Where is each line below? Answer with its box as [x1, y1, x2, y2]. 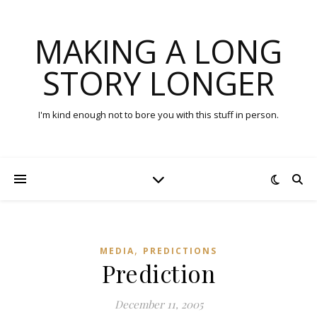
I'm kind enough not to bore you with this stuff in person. [38, 108, 279, 121]
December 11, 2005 [114, 297, 203, 311]
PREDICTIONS [143, 245, 217, 257]
